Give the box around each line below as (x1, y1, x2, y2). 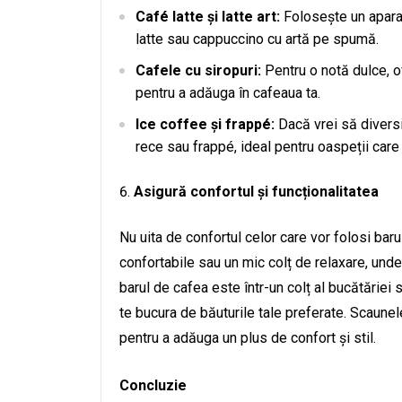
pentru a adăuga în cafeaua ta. (135, 84, 320, 101)
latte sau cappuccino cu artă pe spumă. (135, 31, 379, 48)
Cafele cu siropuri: (135, 62, 261, 79)
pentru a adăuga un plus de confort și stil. (119, 329, 376, 346)
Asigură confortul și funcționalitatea (134, 183, 379, 200)
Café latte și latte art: (135, 8, 280, 25)
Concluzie (119, 377, 187, 394)
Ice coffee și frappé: (135, 116, 275, 133)
